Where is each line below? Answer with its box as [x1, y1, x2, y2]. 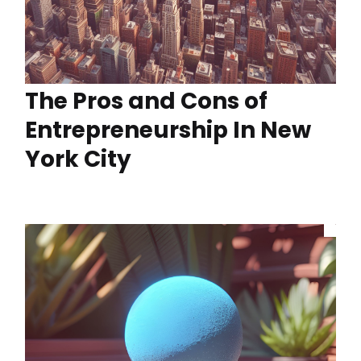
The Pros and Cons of [25, 85, 268, 118]
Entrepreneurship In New [25, 114, 311, 147]
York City [25, 143, 131, 176]
